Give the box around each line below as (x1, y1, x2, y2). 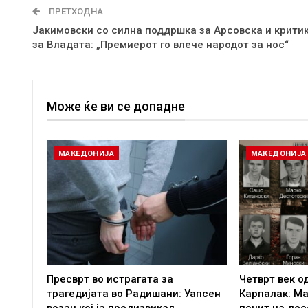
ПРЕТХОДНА (47, 6, 103, 17)
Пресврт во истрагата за (47, 272, 173, 285)
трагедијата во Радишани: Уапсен (47, 287, 221, 300)
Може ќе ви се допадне (47, 99, 185, 114)
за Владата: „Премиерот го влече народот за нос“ (32, 38, 289, 52)
